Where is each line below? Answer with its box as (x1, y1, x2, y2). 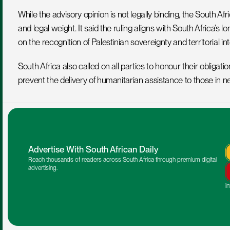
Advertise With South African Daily (28, 144, 159, 155)
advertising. (28, 164, 57, 171)
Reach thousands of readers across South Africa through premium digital (28, 156, 217, 163)
